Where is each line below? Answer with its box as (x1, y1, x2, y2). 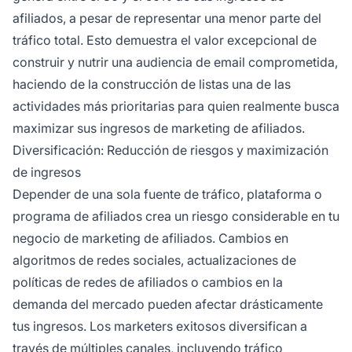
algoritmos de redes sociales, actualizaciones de (13, 252, 296, 269)
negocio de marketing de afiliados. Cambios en (13, 230, 288, 247)
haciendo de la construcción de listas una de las (13, 76, 291, 93)
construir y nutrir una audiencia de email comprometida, (13, 54, 338, 71)
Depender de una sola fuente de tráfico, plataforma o (13, 186, 322, 203)
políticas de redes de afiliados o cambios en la (13, 274, 283, 291)
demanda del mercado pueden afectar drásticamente (13, 296, 323, 313)
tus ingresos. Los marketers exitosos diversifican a (13, 318, 307, 335)
